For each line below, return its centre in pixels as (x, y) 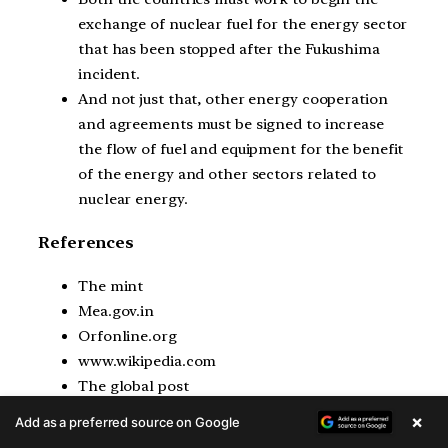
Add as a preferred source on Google (127, 422)
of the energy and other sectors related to (227, 174)
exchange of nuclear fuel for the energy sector (243, 24)
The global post (133, 385)
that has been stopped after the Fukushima (229, 49)
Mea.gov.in (116, 310)
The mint (111, 285)
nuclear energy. (133, 199)
